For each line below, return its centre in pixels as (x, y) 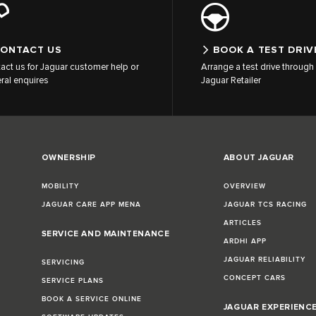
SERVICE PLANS (72, 281)
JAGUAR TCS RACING (265, 205)
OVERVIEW (244, 187)
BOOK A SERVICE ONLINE (91, 299)
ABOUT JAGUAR (259, 158)
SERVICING (63, 263)
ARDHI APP (245, 242)
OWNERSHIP (68, 158)
